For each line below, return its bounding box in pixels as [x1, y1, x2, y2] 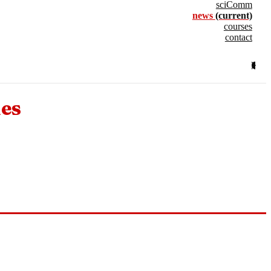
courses [223, 21, 252, 31]
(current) [215, 10, 252, 21]
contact [224, 32, 252, 42]
